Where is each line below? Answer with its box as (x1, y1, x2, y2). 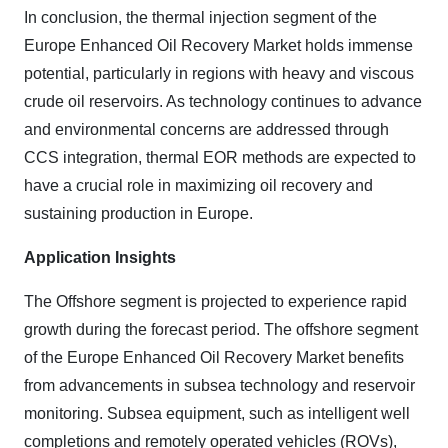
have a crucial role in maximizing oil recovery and (24, 177, 373, 195)
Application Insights (24, 249, 176, 267)
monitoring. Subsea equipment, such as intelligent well (24, 405, 410, 423)
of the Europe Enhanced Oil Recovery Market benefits (24, 349, 404, 367)
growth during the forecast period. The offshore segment (24, 321, 418, 339)
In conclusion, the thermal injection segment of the (24, 9, 377, 27)
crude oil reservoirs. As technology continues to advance (24, 93, 422, 111)
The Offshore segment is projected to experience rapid (24, 293, 407, 311)
